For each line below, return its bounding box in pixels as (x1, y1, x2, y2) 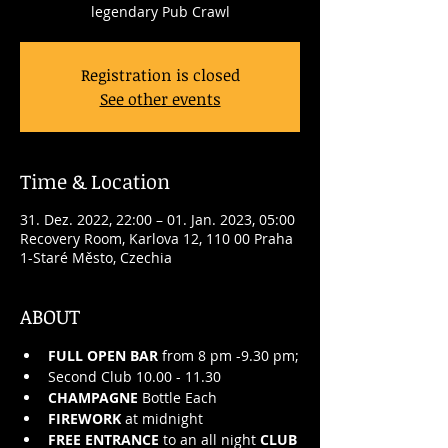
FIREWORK (48, 409, 121, 428)
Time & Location (20, 167, 170, 195)
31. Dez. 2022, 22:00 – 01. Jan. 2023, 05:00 (20, 210, 295, 229)
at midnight (121, 409, 203, 428)
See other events (99, 88, 221, 110)
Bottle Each (138, 388, 217, 407)
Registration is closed (80, 64, 240, 86)
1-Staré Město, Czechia (20, 248, 172, 267)
